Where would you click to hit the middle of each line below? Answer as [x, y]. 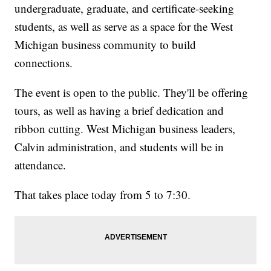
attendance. [41, 165]
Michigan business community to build [106, 45]
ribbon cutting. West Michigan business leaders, [125, 129]
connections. [44, 63]
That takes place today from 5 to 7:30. [103, 195]
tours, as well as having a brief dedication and [119, 111]
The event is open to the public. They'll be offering [132, 93]
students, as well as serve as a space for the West [124, 27]
